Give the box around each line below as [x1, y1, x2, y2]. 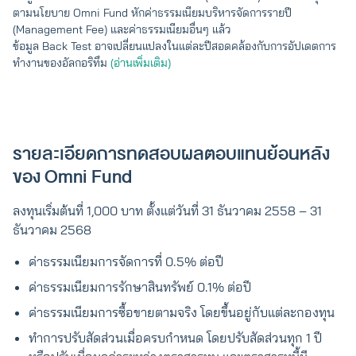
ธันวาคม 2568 [13, 221, 91, 238]
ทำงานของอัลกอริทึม [13, 55, 110, 70]
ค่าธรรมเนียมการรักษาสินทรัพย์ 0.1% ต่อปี [29, 278, 251, 295]
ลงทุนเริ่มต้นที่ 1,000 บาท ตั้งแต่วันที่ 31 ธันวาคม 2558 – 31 [13, 202, 322, 219]
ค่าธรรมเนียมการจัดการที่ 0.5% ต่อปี [29, 253, 223, 269]
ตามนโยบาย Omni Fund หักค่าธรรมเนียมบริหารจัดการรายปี [13, 5, 292, 20]
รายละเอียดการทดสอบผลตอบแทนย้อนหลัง [13, 138, 330, 168]
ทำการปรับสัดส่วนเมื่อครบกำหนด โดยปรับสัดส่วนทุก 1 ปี [29, 329, 322, 346]
